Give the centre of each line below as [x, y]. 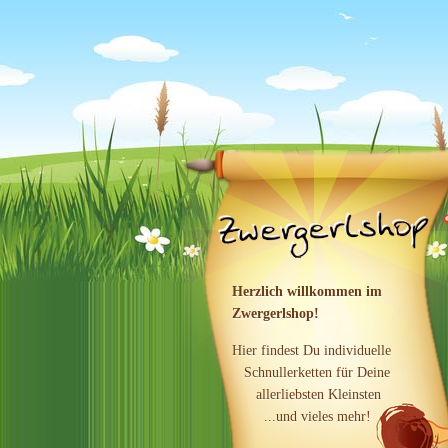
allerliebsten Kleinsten [306, 394]
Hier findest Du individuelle [311, 350]
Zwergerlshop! [275, 313]
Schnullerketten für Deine [311, 372]
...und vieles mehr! [301, 416]
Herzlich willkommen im [307, 291]
